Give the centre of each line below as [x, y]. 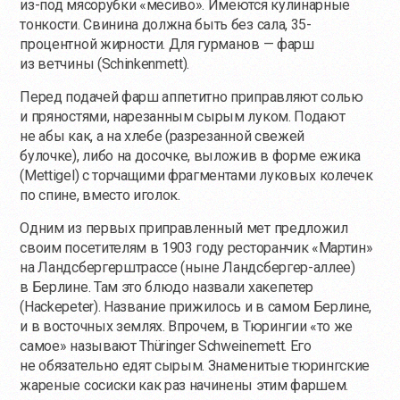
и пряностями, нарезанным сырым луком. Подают [183, 117]
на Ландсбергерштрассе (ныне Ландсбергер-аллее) [187, 268]
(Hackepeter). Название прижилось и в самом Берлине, [196, 307]
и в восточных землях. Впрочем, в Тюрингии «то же [187, 327]
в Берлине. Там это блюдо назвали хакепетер [167, 287]
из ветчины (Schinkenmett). [105, 64]
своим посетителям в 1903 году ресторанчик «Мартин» [196, 248]
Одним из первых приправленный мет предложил [184, 229]
